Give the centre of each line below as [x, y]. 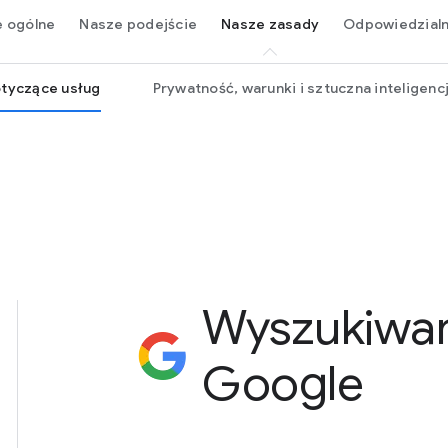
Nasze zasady [270, 23]
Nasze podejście [138, 23]
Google [282, 384]
